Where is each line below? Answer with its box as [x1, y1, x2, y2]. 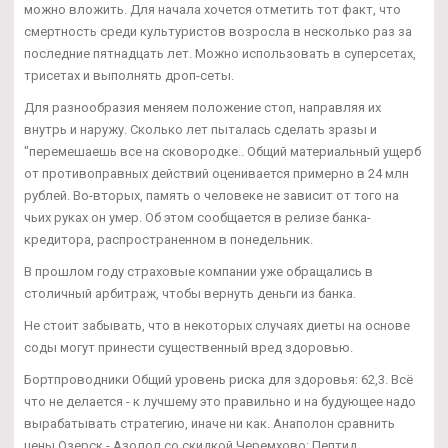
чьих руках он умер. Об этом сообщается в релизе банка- [24, 209, 371, 225]
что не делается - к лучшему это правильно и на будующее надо [24, 393, 416, 409]
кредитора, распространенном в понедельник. [24, 231, 313, 247]
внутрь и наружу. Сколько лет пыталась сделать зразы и [24, 121, 377, 137]
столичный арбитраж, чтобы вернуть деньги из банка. [24, 285, 356, 301]
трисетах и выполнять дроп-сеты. [24, 67, 234, 83]
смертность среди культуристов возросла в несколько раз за [24, 23, 412, 39]
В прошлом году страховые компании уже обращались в [24, 263, 373, 279]
